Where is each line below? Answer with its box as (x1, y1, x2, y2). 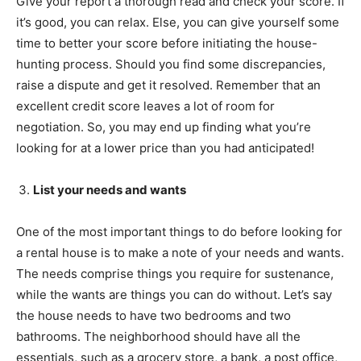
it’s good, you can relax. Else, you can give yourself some (16, 14, 339, 30)
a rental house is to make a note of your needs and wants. (16, 244, 344, 260)
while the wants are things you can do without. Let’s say (16, 286, 332, 302)
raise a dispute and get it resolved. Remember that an (16, 77, 321, 93)
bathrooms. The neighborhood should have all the (16, 328, 301, 344)
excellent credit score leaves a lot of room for (16, 98, 275, 114)
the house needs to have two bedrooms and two (16, 307, 291, 323)
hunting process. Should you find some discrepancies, (16, 56, 326, 72)
